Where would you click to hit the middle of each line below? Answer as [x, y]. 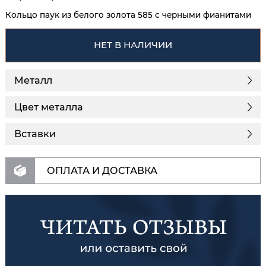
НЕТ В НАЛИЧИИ [133, 45]
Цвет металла [49, 107]
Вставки [35, 134]
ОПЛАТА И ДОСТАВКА [102, 170]
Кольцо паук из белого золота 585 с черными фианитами [128, 15]
